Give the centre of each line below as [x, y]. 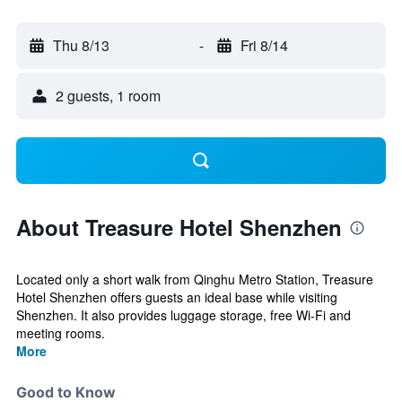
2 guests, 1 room [108, 96]
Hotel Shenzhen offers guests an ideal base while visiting [177, 297]
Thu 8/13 [81, 45]
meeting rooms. [61, 333]
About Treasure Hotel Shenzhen [179, 227]
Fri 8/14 [264, 45]
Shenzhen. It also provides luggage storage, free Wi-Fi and [184, 315]
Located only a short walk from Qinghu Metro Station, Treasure [195, 279]
